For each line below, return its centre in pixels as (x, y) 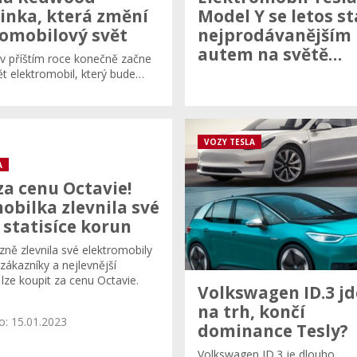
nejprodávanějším (275, 35)
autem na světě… (270, 54)
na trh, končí (251, 311)
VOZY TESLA (229, 142)
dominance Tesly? (273, 330)
